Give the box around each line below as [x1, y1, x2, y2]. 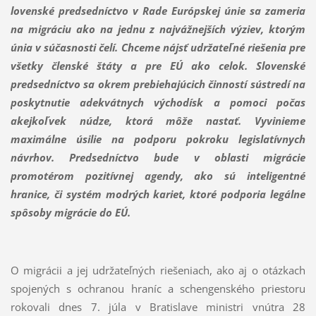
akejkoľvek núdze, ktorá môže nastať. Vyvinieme [10, 114, 306, 128]
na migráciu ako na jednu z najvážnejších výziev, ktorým [10, 22, 306, 37]
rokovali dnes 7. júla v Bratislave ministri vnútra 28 [10, 300, 306, 315]
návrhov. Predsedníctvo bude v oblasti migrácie [10, 150, 306, 165]
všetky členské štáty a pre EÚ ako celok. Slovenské [10, 59, 306, 73]
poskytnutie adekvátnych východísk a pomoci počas [10, 95, 306, 110]
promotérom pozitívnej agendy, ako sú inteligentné [10, 169, 306, 183]
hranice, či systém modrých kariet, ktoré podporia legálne [10, 187, 306, 202]
